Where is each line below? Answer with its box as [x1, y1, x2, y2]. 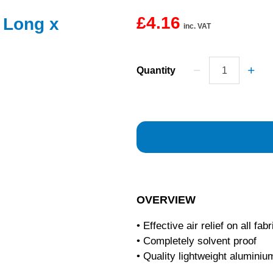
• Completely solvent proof [136, 235, 257, 247]
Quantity [136, 65, 175, 76]
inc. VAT [183, 22, 211, 30]
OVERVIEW [136, 194, 196, 206]
